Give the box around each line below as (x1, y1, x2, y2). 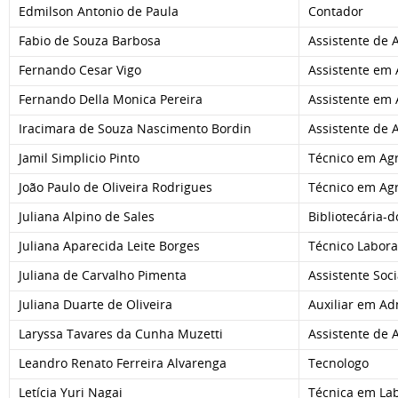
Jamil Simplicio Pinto (19, 149, 139, 166)
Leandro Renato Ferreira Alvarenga (19, 354, 227, 371)
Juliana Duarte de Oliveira (19, 296, 172, 313)
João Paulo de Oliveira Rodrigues (19, 179, 212, 195)
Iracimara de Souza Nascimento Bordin (19, 120, 251, 137)
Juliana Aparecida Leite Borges (19, 237, 200, 254)
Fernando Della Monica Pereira (19, 91, 203, 107)
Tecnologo (308, 354, 369, 371)
